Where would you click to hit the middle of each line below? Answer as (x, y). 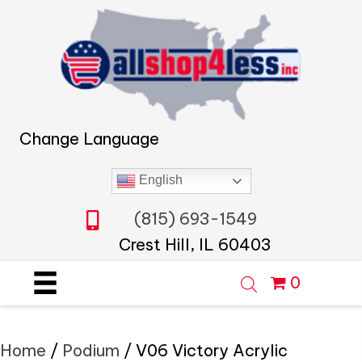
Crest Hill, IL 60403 (195, 244)
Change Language (89, 138)
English (159, 179)
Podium (91, 350)
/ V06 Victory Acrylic (204, 350)
